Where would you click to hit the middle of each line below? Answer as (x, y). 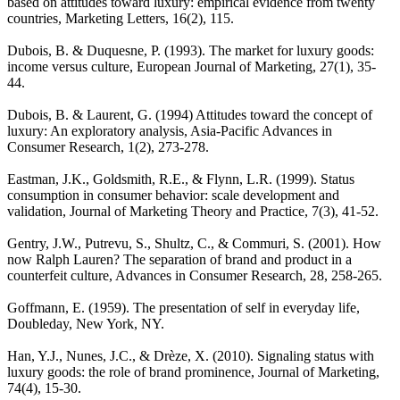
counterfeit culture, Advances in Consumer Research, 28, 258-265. (195, 275)
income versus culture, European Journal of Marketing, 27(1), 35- (192, 66)
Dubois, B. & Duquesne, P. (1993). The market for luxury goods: (191, 50)
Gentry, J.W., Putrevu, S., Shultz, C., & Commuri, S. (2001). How (194, 243)
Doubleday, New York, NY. (86, 323)
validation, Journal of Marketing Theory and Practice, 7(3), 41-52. (193, 211)
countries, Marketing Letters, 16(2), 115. (121, 18)
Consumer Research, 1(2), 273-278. (108, 146)
